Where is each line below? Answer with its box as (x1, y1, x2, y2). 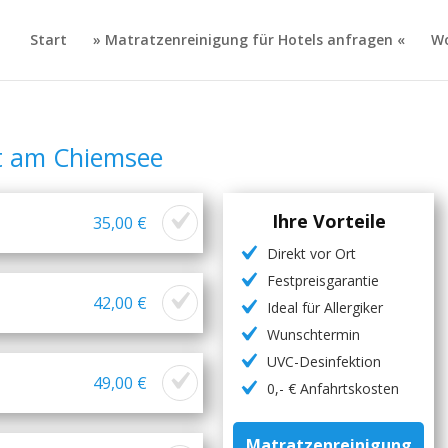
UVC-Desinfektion (267, 352, 382, 371)
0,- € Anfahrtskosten (267, 379, 400, 398)
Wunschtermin (267, 325, 361, 344)
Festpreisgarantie (267, 271, 380, 290)
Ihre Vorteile (271, 209, 386, 233)
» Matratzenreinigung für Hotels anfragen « (92, 30, 405, 49)
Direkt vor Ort (267, 244, 357, 263)
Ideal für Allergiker (267, 298, 384, 317)
